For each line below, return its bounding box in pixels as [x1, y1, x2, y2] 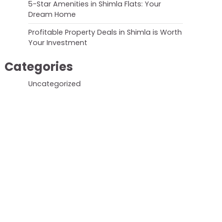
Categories [4, 58, 73, 75]
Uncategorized [28, 78, 81, 89]
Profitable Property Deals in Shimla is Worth [28, 27, 182, 37]
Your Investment [28, 37, 87, 48]
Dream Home [28, 9, 76, 19]
